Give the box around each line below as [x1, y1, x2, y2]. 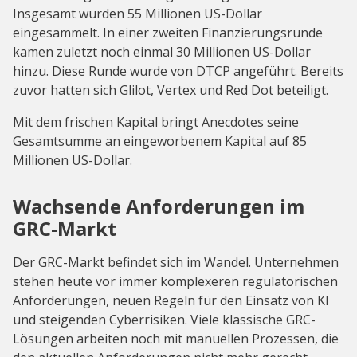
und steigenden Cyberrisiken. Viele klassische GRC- [13, 310, 316, 328]
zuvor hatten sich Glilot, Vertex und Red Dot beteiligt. [13, 80, 328, 99]
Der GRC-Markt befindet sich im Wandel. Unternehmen [13, 253, 339, 271]
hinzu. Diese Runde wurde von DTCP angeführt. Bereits [13, 61, 343, 80]
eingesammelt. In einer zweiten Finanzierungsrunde [13, 23, 323, 41]
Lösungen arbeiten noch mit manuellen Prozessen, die [13, 329, 339, 347]
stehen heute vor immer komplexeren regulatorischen [13, 272, 338, 290]
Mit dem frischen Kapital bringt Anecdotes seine [13, 112, 299, 131]
